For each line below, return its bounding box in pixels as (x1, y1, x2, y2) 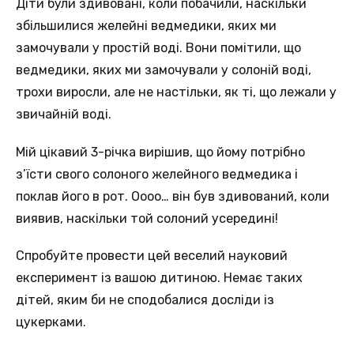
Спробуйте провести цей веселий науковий (16, 248, 288, 264)
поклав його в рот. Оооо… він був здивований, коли (16, 188, 330, 204)
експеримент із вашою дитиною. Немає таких (16, 270, 303, 286)
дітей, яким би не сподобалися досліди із (16, 292, 274, 308)
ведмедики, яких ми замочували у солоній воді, (16, 62, 311, 78)
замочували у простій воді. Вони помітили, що (16, 40, 301, 56)
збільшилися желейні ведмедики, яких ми (16, 18, 277, 34)
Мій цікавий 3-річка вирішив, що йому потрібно (16, 144, 305, 160)
